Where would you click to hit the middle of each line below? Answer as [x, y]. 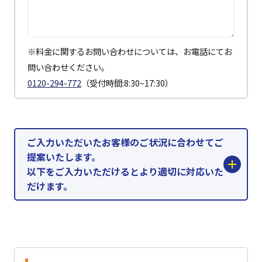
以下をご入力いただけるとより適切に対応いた [125, 172]
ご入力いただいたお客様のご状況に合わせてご [125, 142]
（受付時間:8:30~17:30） [127, 83]
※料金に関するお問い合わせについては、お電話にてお [130, 51]
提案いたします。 [63, 157]
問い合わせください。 [68, 67]
